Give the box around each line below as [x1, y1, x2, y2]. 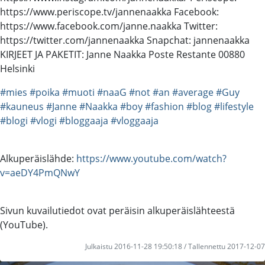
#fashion [145, 99, 184, 113]
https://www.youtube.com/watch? [76, 151, 227, 165]
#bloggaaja [59, 114, 108, 127]
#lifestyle [214, 99, 254, 113]
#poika [30, 85, 60, 99]
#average [172, 85, 214, 99]
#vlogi [30, 114, 57, 127]
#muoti [62, 85, 95, 99]
